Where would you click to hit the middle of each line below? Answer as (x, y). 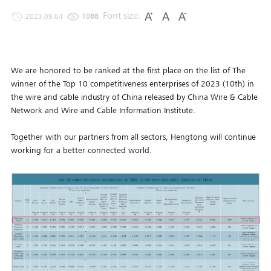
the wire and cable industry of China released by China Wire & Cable (134, 97)
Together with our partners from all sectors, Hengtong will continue (133, 137)
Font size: (122, 16)
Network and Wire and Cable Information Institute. (104, 110)
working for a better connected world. (81, 150)
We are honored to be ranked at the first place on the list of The (128, 70)
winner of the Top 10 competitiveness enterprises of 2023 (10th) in (132, 84)
